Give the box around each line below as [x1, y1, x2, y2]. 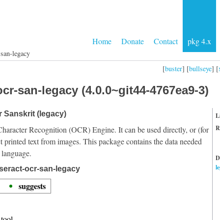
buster [165, 63, 182, 73]
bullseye [189, 63, 212, 73]
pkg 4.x [188, 36, 211, 46]
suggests [19, 180, 46, 192]
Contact [154, 36, 178, 46]
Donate [121, 36, 144, 46]
